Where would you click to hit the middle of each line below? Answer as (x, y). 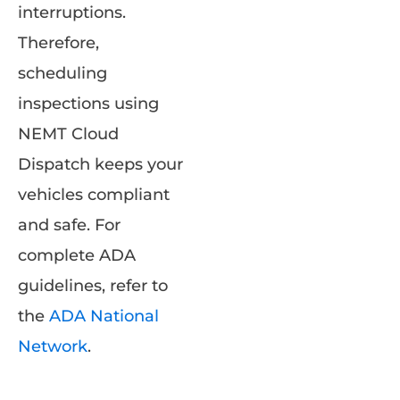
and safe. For (69, 225)
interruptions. (72, 13)
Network (53, 347)
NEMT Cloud (68, 134)
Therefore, (58, 43)
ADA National (104, 317)
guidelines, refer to (93, 286)
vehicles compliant (94, 195)
